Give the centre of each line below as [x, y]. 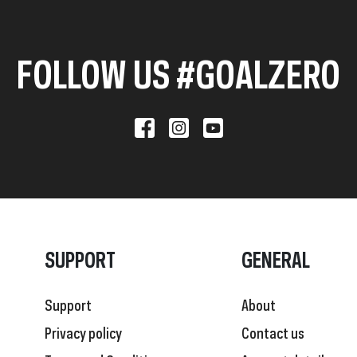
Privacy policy [83, 331]
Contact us [273, 331]
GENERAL [276, 257]
